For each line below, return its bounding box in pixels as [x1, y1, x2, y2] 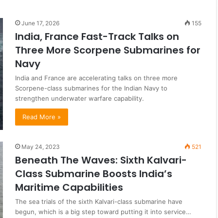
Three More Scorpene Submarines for [15, 43, 200, 57]
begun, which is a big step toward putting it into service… [15, 208, 191, 216]
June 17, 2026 [21, 19, 59, 27]
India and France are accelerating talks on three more [15, 73, 178, 82]
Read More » [22, 112, 61, 121]
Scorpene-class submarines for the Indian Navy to [15, 84, 167, 92]
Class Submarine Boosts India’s [15, 167, 172, 181]
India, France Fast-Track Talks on [15, 29, 179, 43]
